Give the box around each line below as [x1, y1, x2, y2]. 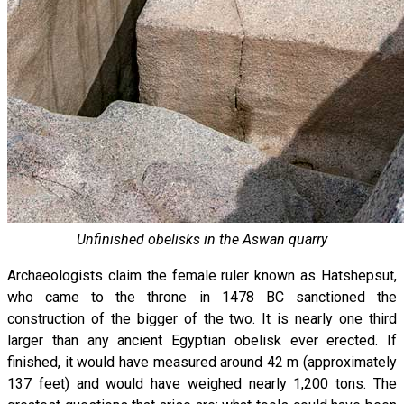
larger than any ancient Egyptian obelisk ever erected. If [7, 331, 397, 349]
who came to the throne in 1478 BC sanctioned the [7, 288, 397, 306]
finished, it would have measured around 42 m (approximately [7, 353, 397, 371]
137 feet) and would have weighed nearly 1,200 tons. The [7, 374, 397, 392]
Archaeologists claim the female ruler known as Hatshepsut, [7, 266, 397, 284]
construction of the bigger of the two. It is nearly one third [7, 309, 397, 327]
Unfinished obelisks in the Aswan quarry [77, 230, 327, 248]
